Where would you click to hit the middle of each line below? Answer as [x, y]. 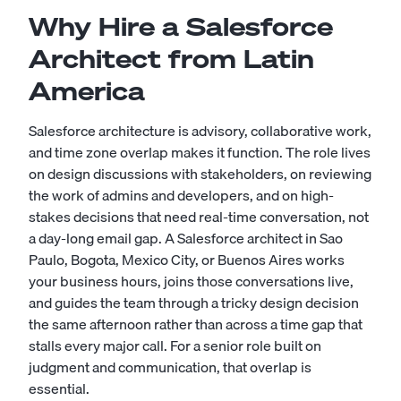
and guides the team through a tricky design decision [194, 303]
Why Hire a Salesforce [181, 26]
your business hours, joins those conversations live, [191, 281]
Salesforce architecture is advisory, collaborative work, [200, 131]
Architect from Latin [171, 59]
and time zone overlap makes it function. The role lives [200, 152]
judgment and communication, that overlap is [170, 367]
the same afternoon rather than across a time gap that [196, 324]
